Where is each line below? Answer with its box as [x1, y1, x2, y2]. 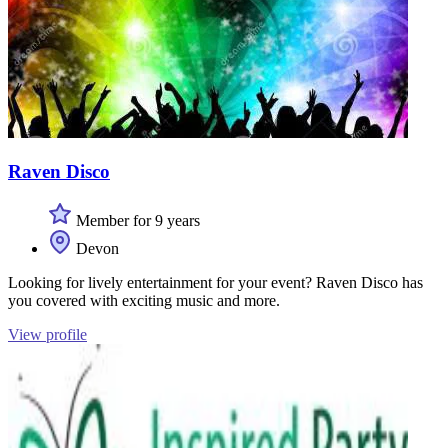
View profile [8, 325, 87, 343]
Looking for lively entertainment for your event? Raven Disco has [8, 273, 423, 291]
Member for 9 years [72, 211, 200, 229]
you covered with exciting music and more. [8, 291, 280, 309]
